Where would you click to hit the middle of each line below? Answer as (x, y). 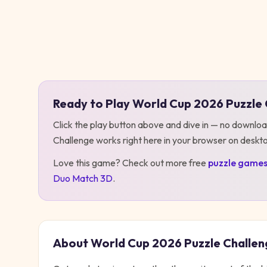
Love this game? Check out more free (130, 163)
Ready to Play (93, 103)
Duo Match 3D (83, 178)
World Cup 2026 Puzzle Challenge (165, 53)
